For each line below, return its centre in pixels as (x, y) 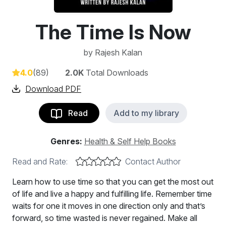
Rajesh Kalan (119, 52)
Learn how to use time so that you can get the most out (113, 182)
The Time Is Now (113, 32)
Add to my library (146, 113)
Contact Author (153, 161)
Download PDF (53, 89)
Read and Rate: (40, 161)
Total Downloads (116, 73)
